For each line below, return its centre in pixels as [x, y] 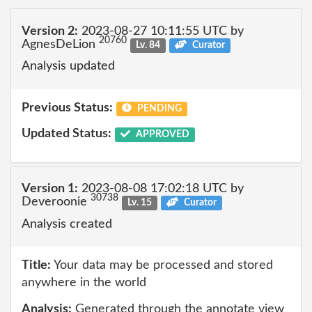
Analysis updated [68, 66]
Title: [36, 265]
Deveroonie [56, 202]
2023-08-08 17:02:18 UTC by [161, 189]
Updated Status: [67, 134]
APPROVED [161, 134]
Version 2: [50, 31]
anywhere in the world [84, 283]
